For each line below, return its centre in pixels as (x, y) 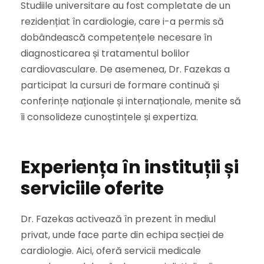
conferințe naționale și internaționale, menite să (131, 101)
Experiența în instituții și (130, 168)
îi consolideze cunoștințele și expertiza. (109, 117)
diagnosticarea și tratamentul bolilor (105, 54)
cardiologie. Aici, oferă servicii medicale (111, 251)
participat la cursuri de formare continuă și (120, 85)
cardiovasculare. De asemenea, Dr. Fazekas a (125, 70)
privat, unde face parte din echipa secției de (122, 235)
